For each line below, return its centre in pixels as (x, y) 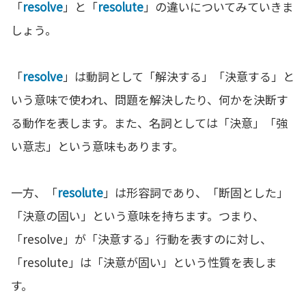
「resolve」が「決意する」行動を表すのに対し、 (141, 239)
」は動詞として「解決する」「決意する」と (179, 76)
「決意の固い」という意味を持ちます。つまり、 (138, 216)
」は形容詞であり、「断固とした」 (196, 193)
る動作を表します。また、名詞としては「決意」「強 (149, 123)
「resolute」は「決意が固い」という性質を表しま (144, 262)
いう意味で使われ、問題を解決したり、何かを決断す (150, 100)
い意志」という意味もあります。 (97, 146)
